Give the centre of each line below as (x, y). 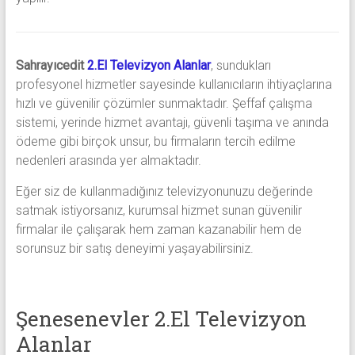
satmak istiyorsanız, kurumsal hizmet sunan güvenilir (158, 211)
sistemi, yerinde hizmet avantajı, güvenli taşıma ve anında (172, 123)
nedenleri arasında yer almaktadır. (108, 161)
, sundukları (240, 66)
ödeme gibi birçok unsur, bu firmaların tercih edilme (155, 142)
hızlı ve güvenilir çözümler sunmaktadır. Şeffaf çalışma (164, 104)
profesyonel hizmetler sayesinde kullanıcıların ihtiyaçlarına (174, 85)
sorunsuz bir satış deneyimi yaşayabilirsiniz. (134, 249)
